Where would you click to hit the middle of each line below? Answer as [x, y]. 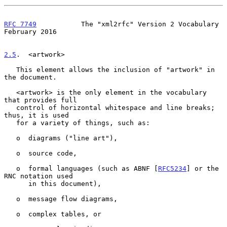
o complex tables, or [10, 214]
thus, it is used [36, 115]
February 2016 [30, 31]
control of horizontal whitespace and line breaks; [10, 107]
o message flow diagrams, [10, 199]
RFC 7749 [20, 24]
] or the [203, 168]
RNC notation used [39, 176]
